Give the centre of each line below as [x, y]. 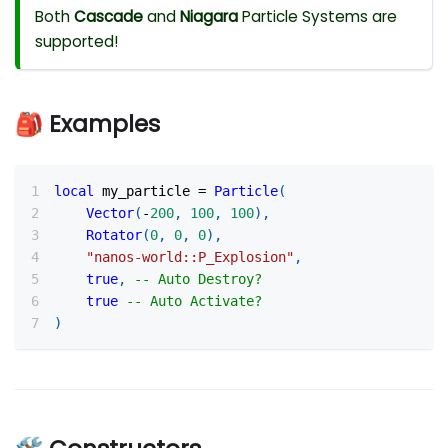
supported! [77, 42]
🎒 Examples [88, 124]
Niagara [209, 17]
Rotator [114, 234]
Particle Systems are [318, 17]
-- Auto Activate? [194, 300]
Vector [110, 212]
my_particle [146, 190]
